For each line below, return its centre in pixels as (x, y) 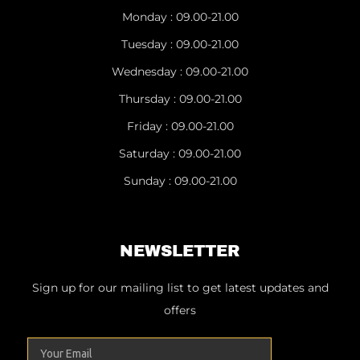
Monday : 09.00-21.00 (180, 16)
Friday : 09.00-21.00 (180, 126)
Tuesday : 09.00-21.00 (180, 44)
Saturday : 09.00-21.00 (180, 153)
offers (180, 310)
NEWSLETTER (180, 250)
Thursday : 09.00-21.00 (180, 98)
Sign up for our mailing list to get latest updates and (180, 287)
